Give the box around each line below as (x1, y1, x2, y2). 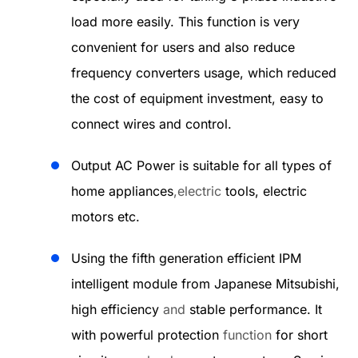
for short (272, 327, 328, 343)
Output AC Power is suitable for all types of (71, 157, 332, 173)
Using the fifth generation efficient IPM (71, 250, 301, 266)
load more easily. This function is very (71, 14, 300, 30)
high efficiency (71, 301, 163, 317)
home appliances (71, 183, 173, 199)
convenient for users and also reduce (71, 39, 295, 55)
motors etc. (71, 209, 140, 225)
